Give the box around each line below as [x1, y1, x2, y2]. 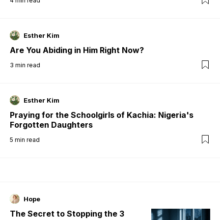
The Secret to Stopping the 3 [10, 208, 124, 219]
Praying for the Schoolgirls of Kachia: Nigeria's [10, 110, 193, 120]
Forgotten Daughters [10, 119, 93, 130]
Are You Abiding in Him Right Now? [10, 45, 144, 55]
